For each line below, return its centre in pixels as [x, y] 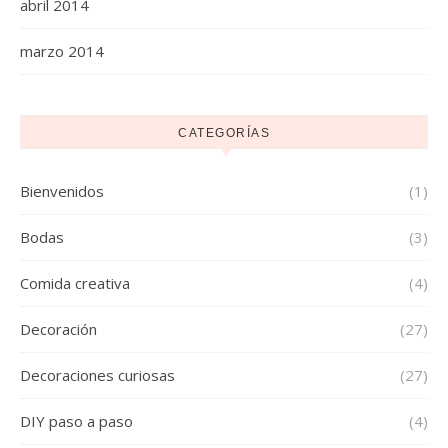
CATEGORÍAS [224, 133]
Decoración [58, 329]
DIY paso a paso [76, 421]
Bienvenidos [62, 191]
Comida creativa [75, 283]
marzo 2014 [62, 51]
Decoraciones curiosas [97, 375]
